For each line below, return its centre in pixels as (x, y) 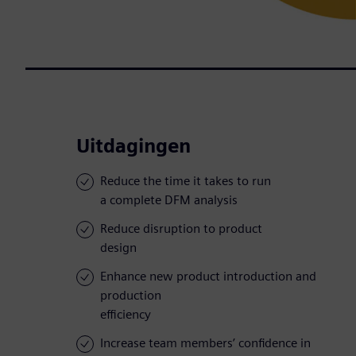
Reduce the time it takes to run (186, 181)
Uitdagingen (133, 146)
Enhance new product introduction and (208, 277)
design (118, 248)
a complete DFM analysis (169, 200)
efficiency (126, 315)
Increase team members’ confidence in (205, 343)
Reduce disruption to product (181, 229)
